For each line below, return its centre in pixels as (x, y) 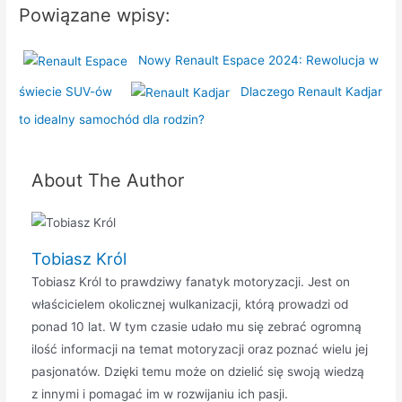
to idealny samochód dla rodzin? (112, 120)
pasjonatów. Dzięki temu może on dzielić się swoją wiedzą (197, 372)
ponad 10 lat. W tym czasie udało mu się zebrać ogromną (196, 327)
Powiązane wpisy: (95, 16)
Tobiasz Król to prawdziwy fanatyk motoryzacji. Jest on (190, 282)
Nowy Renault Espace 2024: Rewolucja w (259, 61)
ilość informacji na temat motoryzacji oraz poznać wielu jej (199, 350)
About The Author (107, 181)
